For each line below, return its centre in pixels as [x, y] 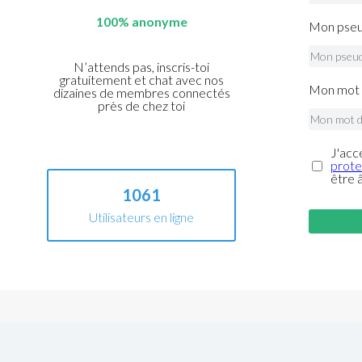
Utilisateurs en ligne [142, 217]
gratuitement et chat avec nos [141, 80]
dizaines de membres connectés [141, 93]
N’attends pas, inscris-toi [142, 67]
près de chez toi [142, 106]
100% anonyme [141, 22]
